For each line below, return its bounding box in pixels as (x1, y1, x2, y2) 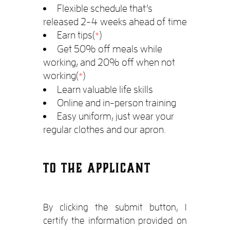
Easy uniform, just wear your (57, 110, 174, 122)
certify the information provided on (43, 215, 187, 226)
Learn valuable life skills (57, 83, 153, 95)
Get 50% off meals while (57, 43, 162, 54)
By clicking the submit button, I (43, 201, 187, 213)
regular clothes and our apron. (43, 123, 166, 135)
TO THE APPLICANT (43, 159, 151, 177)
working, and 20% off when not (43, 56, 175, 68)
